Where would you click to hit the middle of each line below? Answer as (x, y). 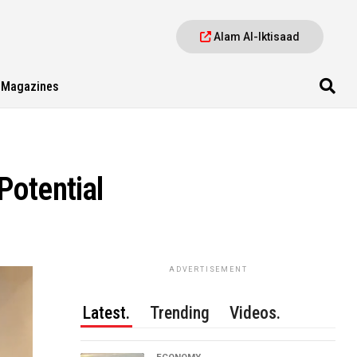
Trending (180, 313)
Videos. (255, 313)
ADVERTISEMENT (208, 269)
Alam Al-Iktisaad (256, 37)
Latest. (107, 313)
